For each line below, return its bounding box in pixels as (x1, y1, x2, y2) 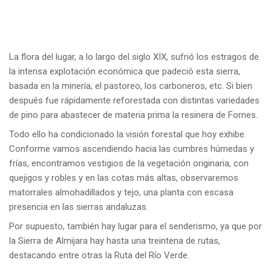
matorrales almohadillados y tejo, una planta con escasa (9, 186, 233, 198)
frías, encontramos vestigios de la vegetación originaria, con (9, 157, 249, 169)
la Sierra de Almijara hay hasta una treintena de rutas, (9, 235, 220, 246)
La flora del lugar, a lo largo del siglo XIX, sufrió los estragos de (9, 51, 259, 62)
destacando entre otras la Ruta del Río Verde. (9, 249, 189, 261)
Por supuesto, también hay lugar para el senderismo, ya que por (9, 220, 262, 232)
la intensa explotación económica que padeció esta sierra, (9, 65, 240, 77)
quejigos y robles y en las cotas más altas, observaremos (9, 172, 238, 183)
